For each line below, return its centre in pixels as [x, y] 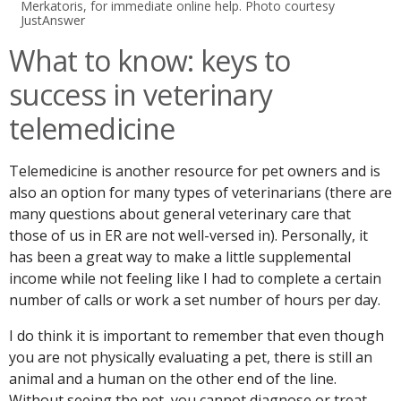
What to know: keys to [150, 61]
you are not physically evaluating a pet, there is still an [191, 358]
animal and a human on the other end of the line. [173, 379]
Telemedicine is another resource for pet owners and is [195, 171]
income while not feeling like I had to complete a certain [195, 279]
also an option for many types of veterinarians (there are [200, 193]
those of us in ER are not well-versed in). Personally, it [188, 236]
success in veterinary [141, 95]
